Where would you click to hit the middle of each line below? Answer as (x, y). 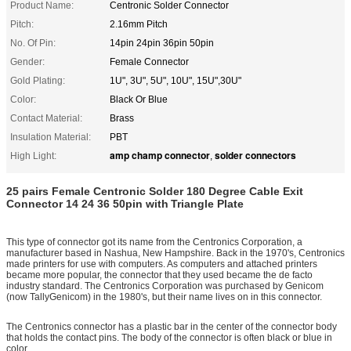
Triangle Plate (207, 203)
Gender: (27, 62)
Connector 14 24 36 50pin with (87, 203)
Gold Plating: (38, 80)
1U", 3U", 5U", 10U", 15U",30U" (175, 80)
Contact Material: (46, 118)
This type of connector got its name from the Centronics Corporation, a (154, 242)
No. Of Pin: (33, 43)
